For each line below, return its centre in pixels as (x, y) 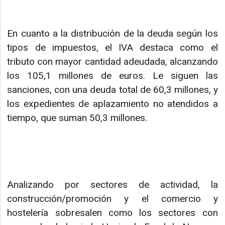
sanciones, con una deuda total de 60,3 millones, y (113, 90)
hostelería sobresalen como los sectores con (113, 213)
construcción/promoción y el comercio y (113, 199)
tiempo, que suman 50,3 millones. (77, 118)
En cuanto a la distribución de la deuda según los (113, 34)
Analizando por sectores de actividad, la (113, 185)
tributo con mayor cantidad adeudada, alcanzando (113, 62)
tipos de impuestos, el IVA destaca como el (113, 48)
